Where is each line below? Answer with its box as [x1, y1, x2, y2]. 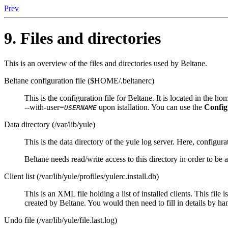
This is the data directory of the [24, 137, 126, 146]
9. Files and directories [4, 29, 161, 48]
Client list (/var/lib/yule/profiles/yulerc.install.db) [4, 172, 159, 181]
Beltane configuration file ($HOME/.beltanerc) [4, 76, 154, 85]
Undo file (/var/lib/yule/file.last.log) [4, 215, 117, 224]
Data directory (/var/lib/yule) [4, 120, 95, 129]
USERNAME [64, 103, 97, 111]
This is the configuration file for [24, 93, 128, 102]
